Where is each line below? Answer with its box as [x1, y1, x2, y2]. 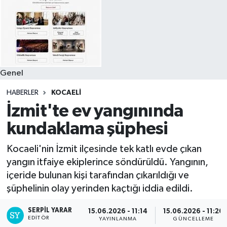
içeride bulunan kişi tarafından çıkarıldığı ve [6, 170, 189, 180]
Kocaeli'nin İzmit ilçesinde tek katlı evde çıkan [6, 143, 202, 154]
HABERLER [6, 89, 39, 96]
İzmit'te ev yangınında [6, 102, 183, 121]
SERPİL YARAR [28, 207, 72, 214]
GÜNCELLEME [173, 216, 214, 222]
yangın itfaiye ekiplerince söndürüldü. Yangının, [6, 157, 208, 167]
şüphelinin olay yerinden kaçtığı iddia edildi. [6, 183, 193, 194]
